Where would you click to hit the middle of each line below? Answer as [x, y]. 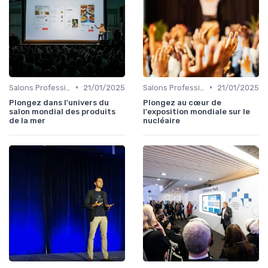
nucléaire [162, 120]
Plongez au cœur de [182, 102]
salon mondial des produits [62, 111]
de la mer [27, 120]
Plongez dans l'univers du [59, 102]
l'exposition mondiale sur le [197, 111]
